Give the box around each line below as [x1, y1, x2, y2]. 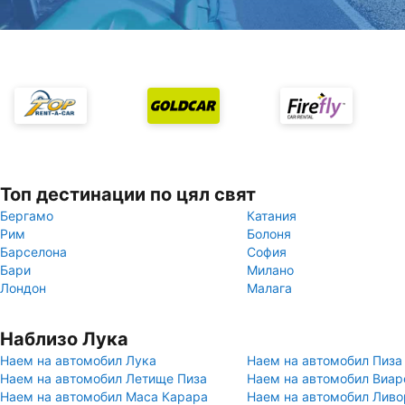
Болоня [247, 226, 291, 241]
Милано [247, 262, 294, 278]
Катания [247, 208, 297, 223]
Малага [247, 280, 292, 296]
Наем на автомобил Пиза [247, 353, 402, 368]
